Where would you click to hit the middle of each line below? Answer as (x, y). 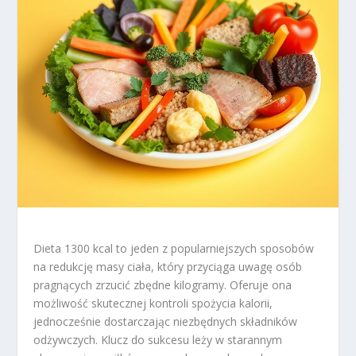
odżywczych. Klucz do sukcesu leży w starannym (158, 339)
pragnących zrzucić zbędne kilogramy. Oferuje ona (163, 284)
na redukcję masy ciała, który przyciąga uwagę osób (168, 266)
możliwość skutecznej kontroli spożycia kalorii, (153, 303)
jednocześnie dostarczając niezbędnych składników (166, 321)
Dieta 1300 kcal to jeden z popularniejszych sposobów (174, 248)
